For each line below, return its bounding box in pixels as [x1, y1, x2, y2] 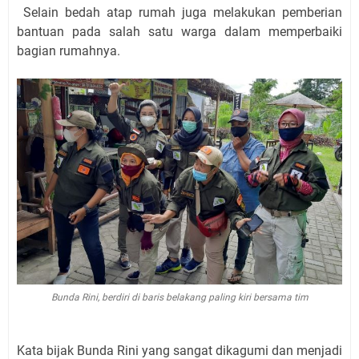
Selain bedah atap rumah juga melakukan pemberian [23, 4, 342, 20]
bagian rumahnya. [17, 42, 120, 58]
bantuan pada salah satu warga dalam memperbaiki [17, 23, 342, 39]
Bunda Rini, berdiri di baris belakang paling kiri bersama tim [50, 291, 309, 303]
